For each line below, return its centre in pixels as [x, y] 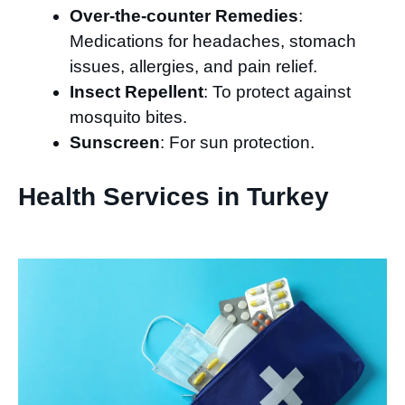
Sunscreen [115, 143]
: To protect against [277, 92]
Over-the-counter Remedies [184, 16]
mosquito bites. [128, 118]
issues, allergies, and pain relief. [193, 67]
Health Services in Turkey [174, 196]
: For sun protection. [237, 143]
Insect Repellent [137, 92]
